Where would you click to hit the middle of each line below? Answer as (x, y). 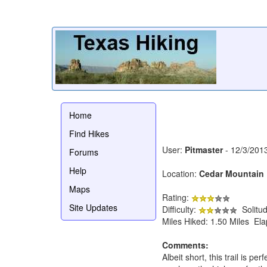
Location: (181, 173)
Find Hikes (89, 133)
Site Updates (93, 207)
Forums (84, 152)
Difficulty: (180, 209)
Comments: (185, 245)
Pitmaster (204, 149)
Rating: (177, 197)
